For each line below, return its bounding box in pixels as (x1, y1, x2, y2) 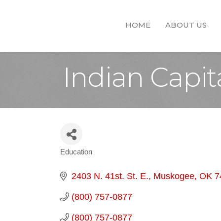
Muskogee (153, 171, 194, 181)
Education (60, 147, 92, 156)
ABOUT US (165, 20, 207, 30)
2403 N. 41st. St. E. (71, 171, 148, 181)
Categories (60, 152, 122, 166)
